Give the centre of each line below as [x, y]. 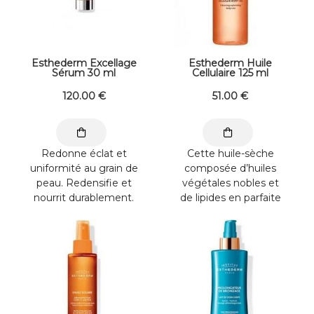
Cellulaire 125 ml [230, 73]
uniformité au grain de [84, 168]
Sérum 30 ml [84, 73]
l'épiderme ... [230, 227]
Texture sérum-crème [84, 212]
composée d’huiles [230, 168]
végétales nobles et [230, 183]
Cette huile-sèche [230, 153]
